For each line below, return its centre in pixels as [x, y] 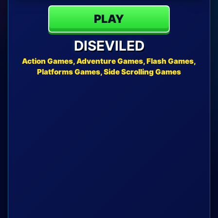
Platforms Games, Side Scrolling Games [109, 72]
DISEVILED [109, 45]
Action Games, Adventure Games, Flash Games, [109, 61]
